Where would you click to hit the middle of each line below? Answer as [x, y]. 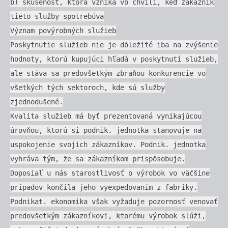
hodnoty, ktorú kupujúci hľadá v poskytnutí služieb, [114, 59]
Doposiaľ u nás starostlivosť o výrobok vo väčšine [110, 173]
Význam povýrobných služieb [63, 30]
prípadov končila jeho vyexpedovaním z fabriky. [104, 187]
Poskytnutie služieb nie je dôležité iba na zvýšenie [114, 45]
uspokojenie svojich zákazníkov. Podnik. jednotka [108, 144]
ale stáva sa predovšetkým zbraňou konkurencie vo [108, 73]
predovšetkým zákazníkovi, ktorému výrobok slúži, [108, 216]
